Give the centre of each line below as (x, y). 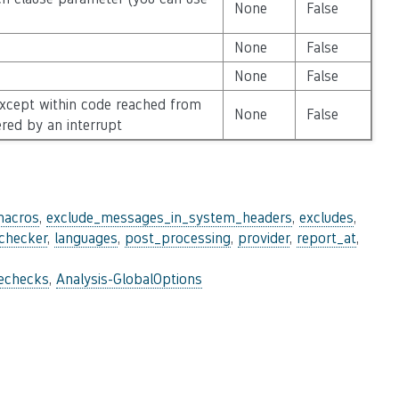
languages (86, 238)
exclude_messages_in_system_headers (169, 218)
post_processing (178, 238)
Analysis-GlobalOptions (129, 279)
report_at (326, 238)
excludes (326, 218)
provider (264, 238)
